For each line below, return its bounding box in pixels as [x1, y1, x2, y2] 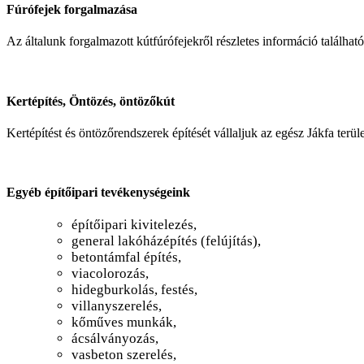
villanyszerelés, [71, 298, 162, 314]
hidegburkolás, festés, [71, 282, 197, 298]
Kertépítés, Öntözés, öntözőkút [6, 93, 175, 108]
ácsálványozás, [71, 331, 158, 347]
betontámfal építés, [71, 249, 181, 266]
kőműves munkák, [71, 314, 176, 331]
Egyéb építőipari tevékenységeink [6, 185, 190, 200]
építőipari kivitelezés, [71, 217, 197, 233]
